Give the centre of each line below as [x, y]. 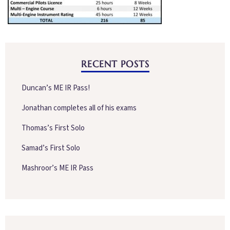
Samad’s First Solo [51, 148]
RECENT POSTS [115, 64]
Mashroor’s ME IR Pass [57, 168]
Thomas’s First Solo [53, 128]
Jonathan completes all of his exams [79, 108]
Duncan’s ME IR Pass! [56, 88]
